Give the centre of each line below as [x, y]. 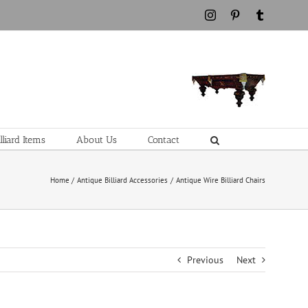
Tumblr [280, 14]
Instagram [236, 14]
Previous [205, 260]
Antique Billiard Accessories [123, 180]
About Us [97, 140]
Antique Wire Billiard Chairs [221, 180]
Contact [164, 140]
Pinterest [258, 14]
